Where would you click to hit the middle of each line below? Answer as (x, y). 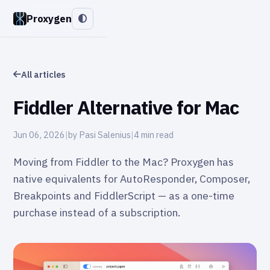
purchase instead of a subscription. (97, 212)
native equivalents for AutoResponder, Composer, (132, 178)
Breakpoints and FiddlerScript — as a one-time (124, 195)
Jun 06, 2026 (39, 134)
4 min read (154, 134)
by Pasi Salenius (99, 134)
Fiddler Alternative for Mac (126, 107)
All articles (43, 74)
